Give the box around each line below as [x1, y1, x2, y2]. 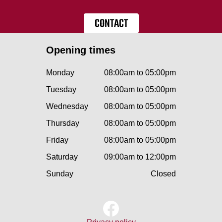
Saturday [46, 153, 78, 162]
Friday [46, 136, 68, 145]
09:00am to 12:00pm [104, 153, 176, 162]
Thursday [46, 119, 79, 128]
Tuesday [46, 85, 76, 94]
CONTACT [94, 15, 128, 33]
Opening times [46, 45, 115, 56]
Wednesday [46, 102, 88, 111]
